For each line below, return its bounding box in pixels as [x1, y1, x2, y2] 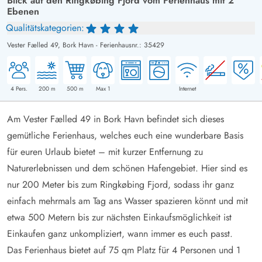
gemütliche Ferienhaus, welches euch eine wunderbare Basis [7, 128, 243, 142]
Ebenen [7, 4, 39, 18]
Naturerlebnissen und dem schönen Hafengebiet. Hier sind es [7, 161, 247, 175]
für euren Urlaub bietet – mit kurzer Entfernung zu [7, 144, 203, 158]
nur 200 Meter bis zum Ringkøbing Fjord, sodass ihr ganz [7, 177, 234, 191]
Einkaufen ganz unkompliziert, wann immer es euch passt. [7, 226, 233, 240]
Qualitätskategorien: [6, 20, 84, 35]
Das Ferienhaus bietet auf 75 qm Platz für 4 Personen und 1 [7, 243, 240, 257]
